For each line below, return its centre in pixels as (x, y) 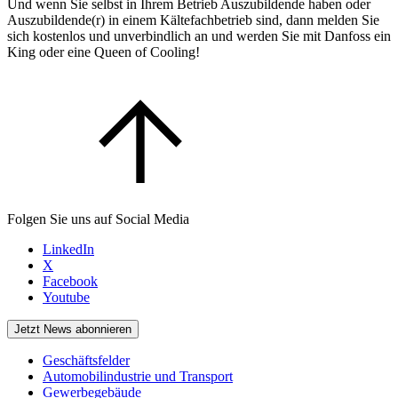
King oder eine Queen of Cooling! (103, 52)
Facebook (70, 281)
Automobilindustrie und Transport (138, 376)
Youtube (66, 297)
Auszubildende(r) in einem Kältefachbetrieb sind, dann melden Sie (193, 20)
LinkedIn (68, 249)
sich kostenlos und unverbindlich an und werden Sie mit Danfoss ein (199, 36)
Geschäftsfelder (86, 360)
